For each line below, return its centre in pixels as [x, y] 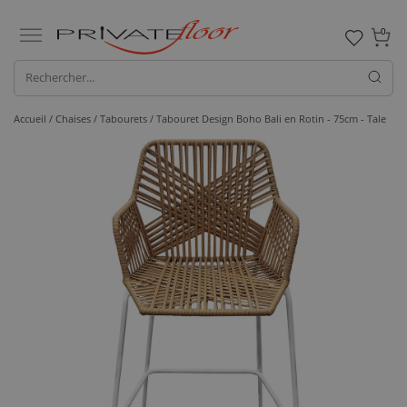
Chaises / [78, 119]
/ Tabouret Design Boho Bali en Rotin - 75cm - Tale [268, 119]
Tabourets [125, 119]
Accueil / [35, 119]
